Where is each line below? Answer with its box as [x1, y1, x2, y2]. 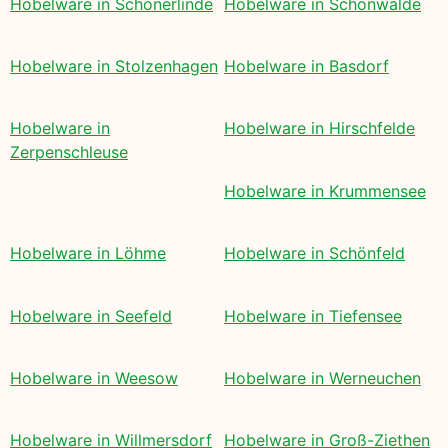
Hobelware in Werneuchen [224, 367, 421, 388]
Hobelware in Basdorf [224, 55, 389, 76]
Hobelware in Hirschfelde [224, 118, 415, 139]
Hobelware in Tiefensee [224, 305, 402, 326]
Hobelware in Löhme [10, 243, 166, 264]
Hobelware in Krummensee [224, 180, 426, 201]
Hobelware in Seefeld [10, 305, 172, 326]
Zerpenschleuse [10, 142, 128, 163]
